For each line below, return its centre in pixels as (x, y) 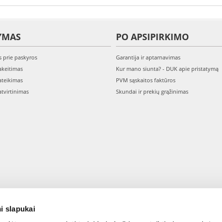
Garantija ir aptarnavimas (148, 57)
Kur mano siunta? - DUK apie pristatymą (167, 69)
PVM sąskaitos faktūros (146, 80)
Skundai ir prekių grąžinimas (152, 91)
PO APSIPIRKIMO (152, 37)
